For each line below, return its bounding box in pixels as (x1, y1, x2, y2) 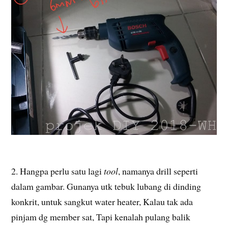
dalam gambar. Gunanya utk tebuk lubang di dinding (11, 180, 202, 193)
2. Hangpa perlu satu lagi (11, 165, 104, 178)
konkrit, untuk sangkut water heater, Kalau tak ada (11, 195, 193, 208)
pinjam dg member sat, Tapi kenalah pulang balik (11, 211, 191, 223)
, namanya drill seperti (118, 165, 198, 178)
